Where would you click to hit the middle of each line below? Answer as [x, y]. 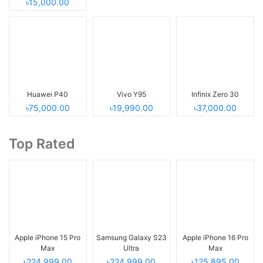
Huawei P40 [48, 94]
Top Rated [42, 144]
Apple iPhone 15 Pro [48, 237]
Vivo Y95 [131, 94]
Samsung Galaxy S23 [131, 237]
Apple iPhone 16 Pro [215, 237]
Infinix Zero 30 [215, 94]
